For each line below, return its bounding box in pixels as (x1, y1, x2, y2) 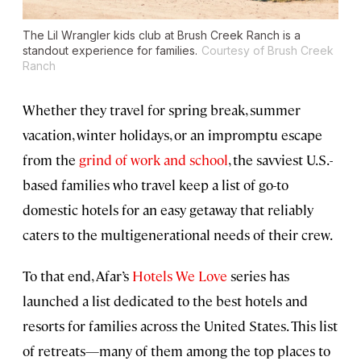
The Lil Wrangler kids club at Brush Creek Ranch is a (23, 28, 301, 43)
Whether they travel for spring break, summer (23, 101, 301, 119)
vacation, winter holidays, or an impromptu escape (23, 126, 322, 144)
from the (23, 151, 79, 169)
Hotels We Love (132, 267, 227, 285)
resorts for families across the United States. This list (23, 317, 338, 335)
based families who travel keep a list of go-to (23, 176, 288, 194)
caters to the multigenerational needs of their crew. (23, 226, 333, 244)
